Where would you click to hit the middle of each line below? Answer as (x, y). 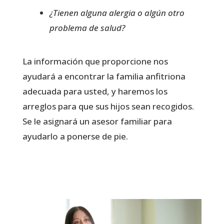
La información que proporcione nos (95, 61)
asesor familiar (121, 121)
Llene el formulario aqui (92, 171)
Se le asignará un (57, 121)
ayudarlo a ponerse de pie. (75, 136)
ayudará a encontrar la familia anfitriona (104, 76)
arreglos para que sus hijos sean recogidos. (108, 106)
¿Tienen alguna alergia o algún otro (117, 13)
